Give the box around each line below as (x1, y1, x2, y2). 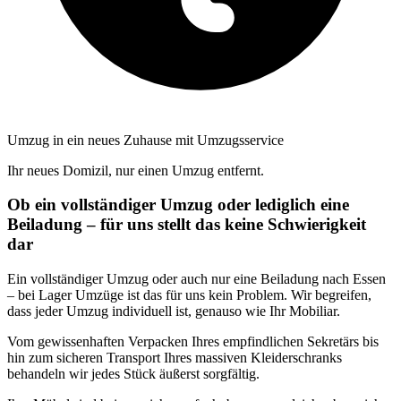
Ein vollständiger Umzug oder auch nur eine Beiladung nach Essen (7, 271, 386, 286)
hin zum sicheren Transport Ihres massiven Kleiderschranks (7, 350, 342, 365)
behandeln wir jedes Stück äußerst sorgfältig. (7, 366, 260, 381)
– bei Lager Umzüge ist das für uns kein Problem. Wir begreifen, (7, 287, 371, 303)
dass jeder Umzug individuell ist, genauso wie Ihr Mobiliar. (7, 303, 340, 319)
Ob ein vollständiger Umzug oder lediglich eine (7, 195, 349, 215)
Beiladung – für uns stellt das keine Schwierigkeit (7, 215, 366, 235)
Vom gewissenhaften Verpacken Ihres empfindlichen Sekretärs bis (7, 334, 379, 349)
